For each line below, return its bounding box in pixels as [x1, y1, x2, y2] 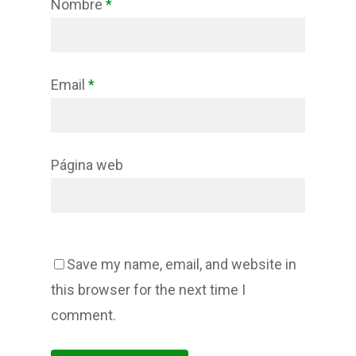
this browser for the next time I [51, 281, 246, 298]
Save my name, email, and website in [67, 256, 296, 273]
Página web [51, 157, 123, 173]
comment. [51, 307, 116, 323]
